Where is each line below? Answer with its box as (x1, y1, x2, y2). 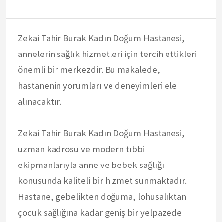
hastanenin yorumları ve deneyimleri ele (18, 79, 177, 91)
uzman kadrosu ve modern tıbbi (18, 143, 145, 155)
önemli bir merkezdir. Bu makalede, (18, 63, 160, 75)
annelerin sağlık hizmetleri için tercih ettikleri (18, 48, 197, 59)
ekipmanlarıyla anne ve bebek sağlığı (18, 159, 164, 170)
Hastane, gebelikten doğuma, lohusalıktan (18, 190, 186, 202)
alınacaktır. (18, 95, 61, 107)
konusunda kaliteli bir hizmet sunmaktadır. (18, 174, 187, 186)
